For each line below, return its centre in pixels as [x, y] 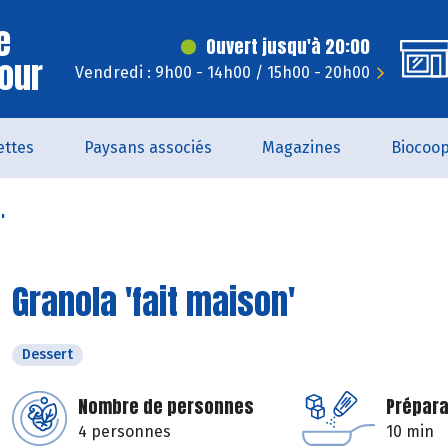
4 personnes [124, 431]
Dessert [47, 354]
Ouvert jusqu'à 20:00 [288, 46]
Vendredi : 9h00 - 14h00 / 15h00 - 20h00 [222, 72]
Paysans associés [148, 147]
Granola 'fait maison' [153, 301]
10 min [410, 431]
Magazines [301, 147]
